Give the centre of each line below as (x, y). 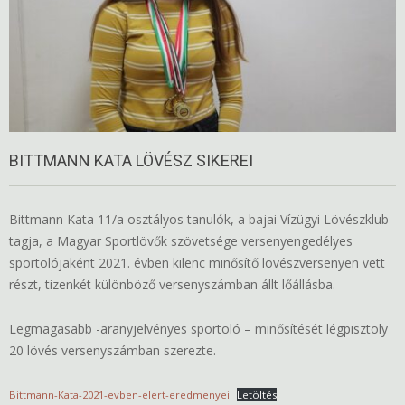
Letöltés (257, 395)
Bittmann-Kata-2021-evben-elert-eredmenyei (119, 395)
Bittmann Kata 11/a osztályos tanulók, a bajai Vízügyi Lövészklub (199, 220)
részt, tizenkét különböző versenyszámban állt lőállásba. (172, 285)
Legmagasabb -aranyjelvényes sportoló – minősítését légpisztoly (198, 329)
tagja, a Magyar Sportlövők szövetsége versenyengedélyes (181, 241)
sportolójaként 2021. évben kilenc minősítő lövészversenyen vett (197, 263)
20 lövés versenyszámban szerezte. (113, 351)
